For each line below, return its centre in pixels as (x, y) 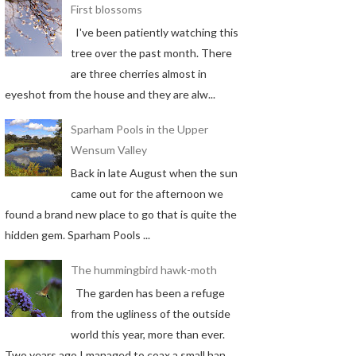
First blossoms (106, 10)
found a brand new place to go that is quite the (121, 214)
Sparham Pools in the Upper (139, 130)
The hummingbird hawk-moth (143, 270)
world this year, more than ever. (147, 334)
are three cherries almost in (138, 73)
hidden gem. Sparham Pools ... (77, 234)
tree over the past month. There (151, 52)
